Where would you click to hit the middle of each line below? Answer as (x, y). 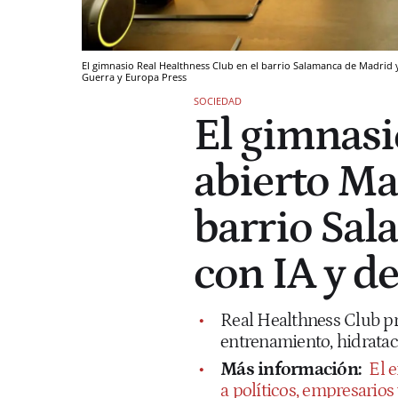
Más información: (291, 369)
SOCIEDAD (218, 100)
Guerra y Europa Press (134, 76)
